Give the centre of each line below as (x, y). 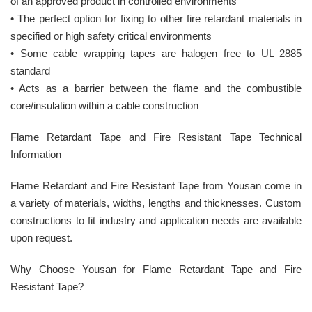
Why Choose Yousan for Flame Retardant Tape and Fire (156, 269)
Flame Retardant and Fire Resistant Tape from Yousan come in (156, 185)
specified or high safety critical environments (111, 36)
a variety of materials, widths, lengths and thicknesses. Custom (156, 203)
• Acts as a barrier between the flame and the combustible (156, 88)
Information (36, 154)
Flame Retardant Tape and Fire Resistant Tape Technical (156, 136)
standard (30, 70)
